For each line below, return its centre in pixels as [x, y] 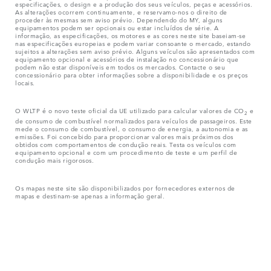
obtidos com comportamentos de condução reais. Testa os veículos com [126, 144]
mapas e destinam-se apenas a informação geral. [90, 195]
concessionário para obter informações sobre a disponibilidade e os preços [132, 74]
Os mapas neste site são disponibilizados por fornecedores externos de [125, 187]
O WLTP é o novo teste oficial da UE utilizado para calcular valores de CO [130, 110]
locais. [25, 82]
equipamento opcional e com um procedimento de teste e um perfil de [126, 152]
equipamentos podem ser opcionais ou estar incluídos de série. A [117, 27]
